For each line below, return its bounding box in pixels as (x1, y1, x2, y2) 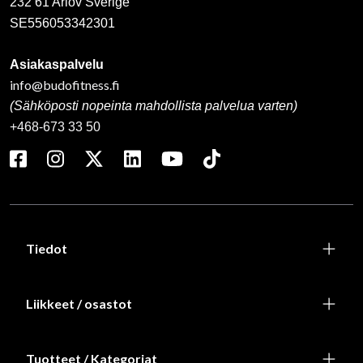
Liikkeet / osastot (26, 295, 132, 311)
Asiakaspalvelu (10, 57, 104, 71)
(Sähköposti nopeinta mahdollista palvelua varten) (10, 98, 297, 113)
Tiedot (26, 240, 67, 256)
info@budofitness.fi (10, 76, 120, 92)
